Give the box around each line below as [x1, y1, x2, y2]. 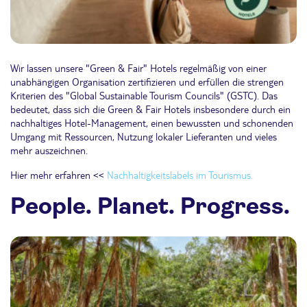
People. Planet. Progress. [10, 193, 290, 220]
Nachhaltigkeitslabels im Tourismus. [107, 169, 253, 182]
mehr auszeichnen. [10, 144, 90, 157]
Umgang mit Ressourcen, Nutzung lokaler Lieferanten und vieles [10, 130, 277, 143]
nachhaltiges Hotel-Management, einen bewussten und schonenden [10, 116, 293, 130]
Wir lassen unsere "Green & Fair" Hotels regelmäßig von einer [10, 62, 267, 75]
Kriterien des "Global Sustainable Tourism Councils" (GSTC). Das [10, 89, 278, 102]
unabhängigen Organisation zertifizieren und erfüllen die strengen [10, 75, 284, 88]
